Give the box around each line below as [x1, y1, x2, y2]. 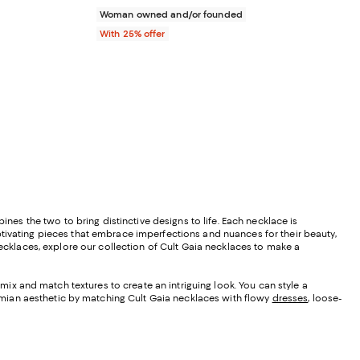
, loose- [308, 292, 342, 304]
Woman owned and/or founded [100, 8, 243, 20]
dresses [272, 292, 309, 304]
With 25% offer [100, 27, 166, 39]
